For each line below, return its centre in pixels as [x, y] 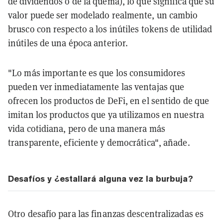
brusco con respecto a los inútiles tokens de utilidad [110, 29]
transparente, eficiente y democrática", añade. [99, 142]
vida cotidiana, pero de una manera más [87, 128]
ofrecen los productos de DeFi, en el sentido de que [109, 101]
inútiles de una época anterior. [68, 43]
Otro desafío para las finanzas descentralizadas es [106, 214]
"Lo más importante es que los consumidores [97, 73]
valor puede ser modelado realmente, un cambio [103, 15]
